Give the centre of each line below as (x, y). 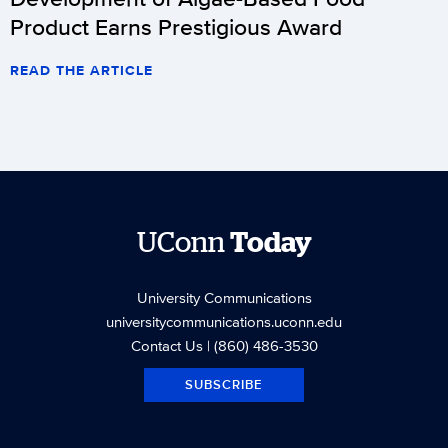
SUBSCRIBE (224, 384)
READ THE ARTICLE (81, 69)
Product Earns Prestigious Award (176, 26)
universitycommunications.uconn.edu (224, 321)
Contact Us (166, 345)
